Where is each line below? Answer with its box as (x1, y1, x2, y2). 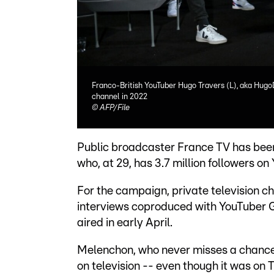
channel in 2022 (92, 92, 147, 101)
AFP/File (100, 103, 130, 112)
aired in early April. (77, 217, 172, 229)
